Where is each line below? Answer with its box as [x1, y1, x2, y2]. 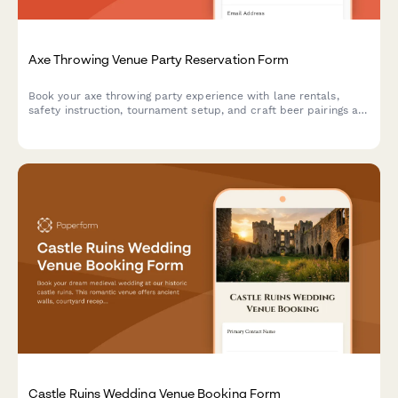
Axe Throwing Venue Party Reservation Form [28, 52, 290, 68]
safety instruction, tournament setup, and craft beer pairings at [28, 104, 363, 117]
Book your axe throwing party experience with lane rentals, [28, 90, 339, 103]
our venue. [28, 118, 83, 131]
